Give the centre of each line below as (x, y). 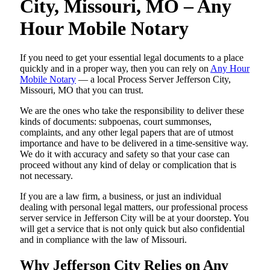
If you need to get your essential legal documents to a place (132, 58)
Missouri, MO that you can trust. (82, 90)
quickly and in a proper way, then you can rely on (115, 68)
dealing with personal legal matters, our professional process (134, 207)
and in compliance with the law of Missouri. (103, 240)
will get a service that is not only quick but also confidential (132, 229)
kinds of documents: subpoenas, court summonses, (116, 121)
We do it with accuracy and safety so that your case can (125, 154)
